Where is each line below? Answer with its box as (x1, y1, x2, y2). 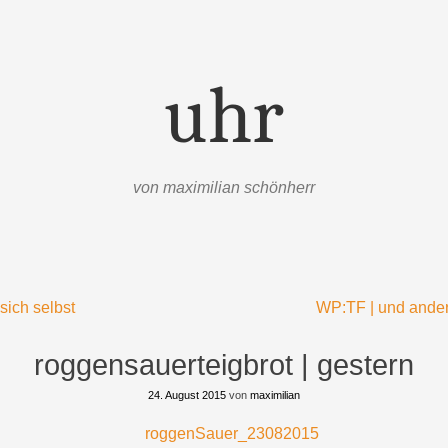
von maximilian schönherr (133, 179, 315, 196)
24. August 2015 (148, 389, 226, 401)
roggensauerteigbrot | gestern (34, 349, 414, 381)
